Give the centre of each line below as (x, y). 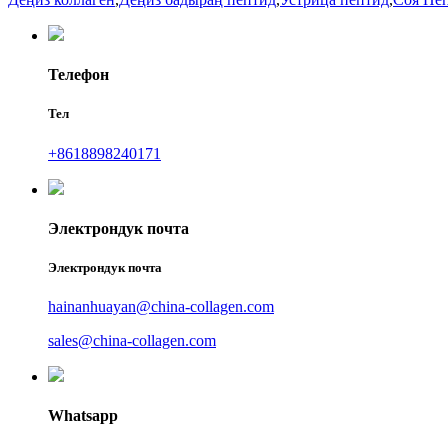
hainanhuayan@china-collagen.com (161, 307)
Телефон (78, 75)
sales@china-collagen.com (132, 341)
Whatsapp (83, 416)
